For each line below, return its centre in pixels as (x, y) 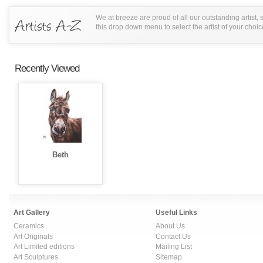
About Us (170, 225)
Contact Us (173, 236)
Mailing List (174, 247)
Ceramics (29, 225)
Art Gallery (32, 212)
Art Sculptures (36, 257)
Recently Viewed (47, 69)
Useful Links (176, 212)
